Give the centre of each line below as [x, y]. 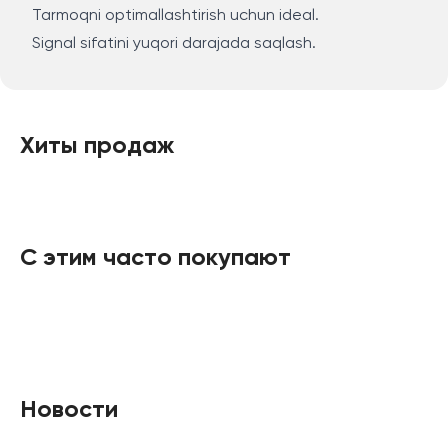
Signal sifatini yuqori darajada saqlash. [174, 44]
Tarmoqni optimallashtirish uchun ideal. [175, 16]
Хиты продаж [97, 146]
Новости [69, 410]
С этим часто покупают [155, 258]
